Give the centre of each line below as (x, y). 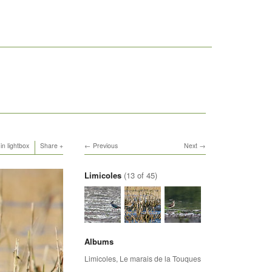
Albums (99, 241)
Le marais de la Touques (160, 258)
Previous (105, 146)
